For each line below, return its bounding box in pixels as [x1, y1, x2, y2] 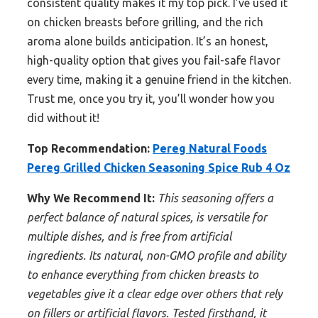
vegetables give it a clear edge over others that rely [27, 287, 283, 301]
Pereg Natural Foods [153, 142, 267, 155]
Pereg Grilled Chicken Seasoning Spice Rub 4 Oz [27, 161, 290, 175]
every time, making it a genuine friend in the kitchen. [27, 73, 291, 87]
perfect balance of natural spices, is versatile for [27, 211, 267, 224]
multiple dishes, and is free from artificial [27, 230, 231, 243]
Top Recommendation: [27, 142, 150, 155]
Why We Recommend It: [27, 192, 155, 205]
